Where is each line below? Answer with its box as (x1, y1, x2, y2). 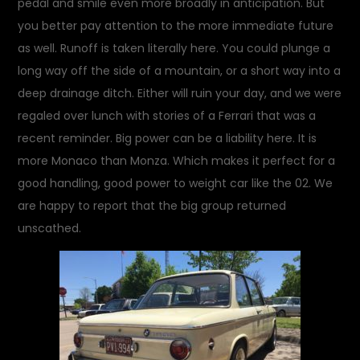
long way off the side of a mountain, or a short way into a (18, 63, 342, 79)
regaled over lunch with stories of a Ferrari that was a (18, 108, 317, 124)
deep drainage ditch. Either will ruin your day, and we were (18, 85, 342, 101)
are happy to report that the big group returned (18, 198, 287, 214)
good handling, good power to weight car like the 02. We (18, 175, 333, 191)
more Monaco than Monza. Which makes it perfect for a (18, 153, 336, 169)
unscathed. (18, 220, 82, 236)
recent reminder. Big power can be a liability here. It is (18, 130, 317, 146)
